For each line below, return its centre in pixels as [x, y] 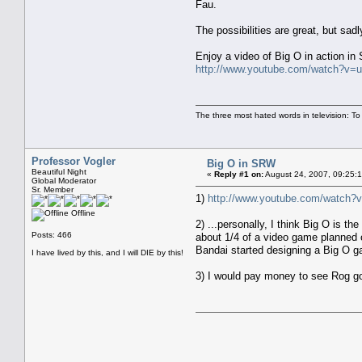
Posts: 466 [52, 234]
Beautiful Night [59, 171]
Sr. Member [53, 189]
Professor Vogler [74, 161]
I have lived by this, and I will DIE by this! [107, 252]
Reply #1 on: [239, 174]
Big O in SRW [241, 163]
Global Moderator [64, 180]
